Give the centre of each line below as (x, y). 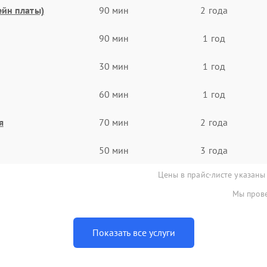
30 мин (114, 66)
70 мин (114, 122)
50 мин (114, 150)
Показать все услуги (133, 232)
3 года (214, 150)
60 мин (114, 94)
